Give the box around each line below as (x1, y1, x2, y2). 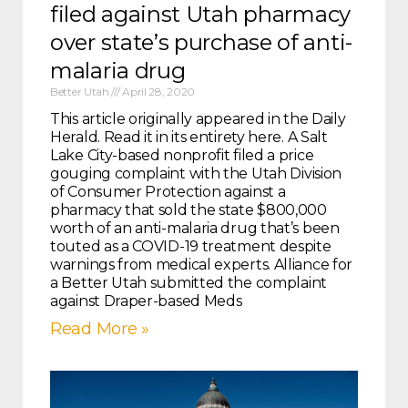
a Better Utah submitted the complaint (50, 274, 327, 292)
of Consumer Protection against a (50, 183, 286, 201)
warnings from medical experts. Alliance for (50, 256, 353, 274)
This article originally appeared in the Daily (50, 110, 346, 128)
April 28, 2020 (119, 85, 196, 99)
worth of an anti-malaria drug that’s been (50, 219, 340, 238)
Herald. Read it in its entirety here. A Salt (50, 128, 328, 147)
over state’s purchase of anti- (50, 29, 353, 56)
